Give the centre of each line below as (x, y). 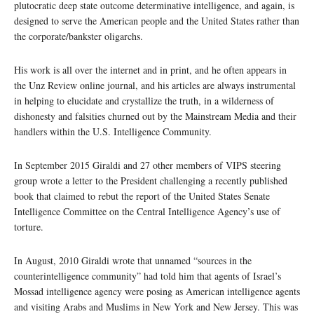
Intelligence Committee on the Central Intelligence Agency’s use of (147, 212)
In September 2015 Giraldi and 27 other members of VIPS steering (148, 165)
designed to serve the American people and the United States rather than (157, 21)
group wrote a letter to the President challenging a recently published (151, 181)
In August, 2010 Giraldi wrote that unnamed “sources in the (133, 261)
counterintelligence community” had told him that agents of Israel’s (148, 276)
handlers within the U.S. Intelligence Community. (113, 132)
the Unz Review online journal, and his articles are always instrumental (155, 86)
